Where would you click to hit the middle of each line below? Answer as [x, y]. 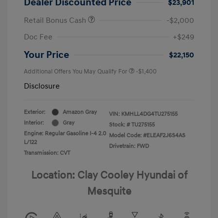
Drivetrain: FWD [129, 146]
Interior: [34, 123]
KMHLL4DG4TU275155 [149, 114]
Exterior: [35, 112]
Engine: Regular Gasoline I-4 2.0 [65, 133]
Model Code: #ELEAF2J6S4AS [147, 135]
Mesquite [109, 191]
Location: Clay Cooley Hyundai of [109, 175]
